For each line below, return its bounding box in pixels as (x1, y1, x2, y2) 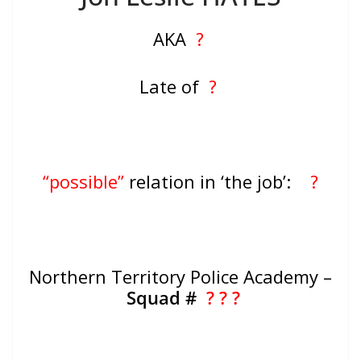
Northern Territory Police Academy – (29, 264, 332, 289)
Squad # (126, 285, 206, 310)
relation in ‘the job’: (124, 169, 310, 194)
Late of (139, 74, 204, 99)
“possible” (43, 169, 124, 194)
